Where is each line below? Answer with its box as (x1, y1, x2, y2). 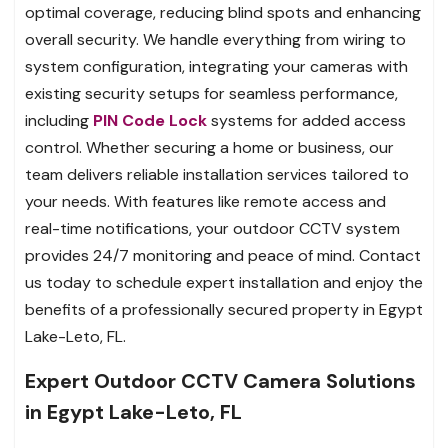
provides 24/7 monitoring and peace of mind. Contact (25, 244, 421, 266)
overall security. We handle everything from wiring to (25, 28, 406, 50)
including (25, 109, 93, 131)
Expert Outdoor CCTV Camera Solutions (25, 367, 416, 394)
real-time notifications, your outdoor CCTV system (25, 217, 400, 239)
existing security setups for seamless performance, (25, 82, 398, 104)
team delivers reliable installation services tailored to (25, 163, 409, 185)
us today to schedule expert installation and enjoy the (25, 271, 423, 293)
